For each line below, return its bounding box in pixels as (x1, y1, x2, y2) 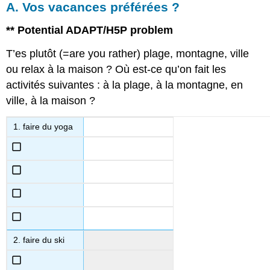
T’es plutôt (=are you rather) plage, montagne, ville (6, 47, 250, 60)
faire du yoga (23, 122, 74, 132)
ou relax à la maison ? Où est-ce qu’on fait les (6, 63, 227, 75)
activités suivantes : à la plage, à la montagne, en (6, 78, 243, 91)
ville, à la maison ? (6, 94, 96, 107)
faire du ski (23, 235, 65, 245)
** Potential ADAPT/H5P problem (6, 24, 174, 36)
